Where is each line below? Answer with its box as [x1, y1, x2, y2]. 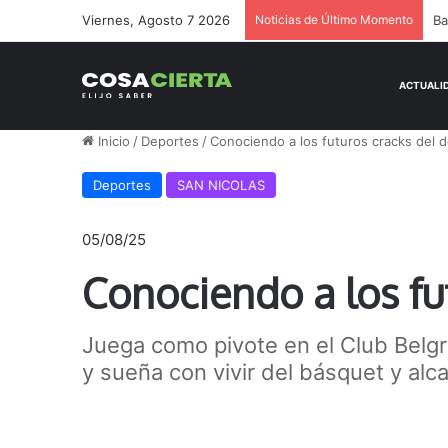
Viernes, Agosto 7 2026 [82, 12, 231, 28]
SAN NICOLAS [177, 177, 266, 193]
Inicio [94, 133, 131, 149]
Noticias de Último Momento [255, 12, 414, 27]
